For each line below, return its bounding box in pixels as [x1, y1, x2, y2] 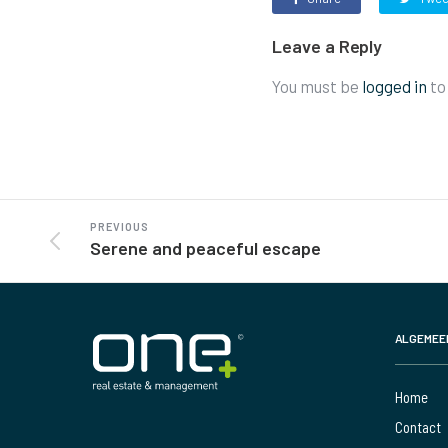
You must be [272, 76, 362, 97]
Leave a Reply [272, 35, 383, 58]
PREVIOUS [90, 220, 149, 234]
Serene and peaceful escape [90, 237, 321, 260]
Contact [394, 418, 441, 437]
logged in [362, 76, 427, 97]
